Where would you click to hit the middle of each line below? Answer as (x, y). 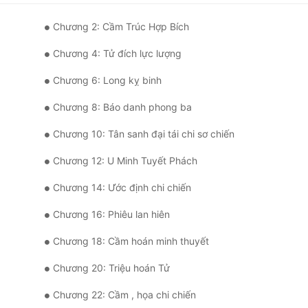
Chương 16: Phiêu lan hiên (111, 214)
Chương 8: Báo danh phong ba (122, 107)
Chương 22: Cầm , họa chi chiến (124, 295)
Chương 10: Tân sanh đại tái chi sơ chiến (144, 134)
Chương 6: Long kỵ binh (107, 80)
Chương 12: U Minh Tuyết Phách (125, 161)
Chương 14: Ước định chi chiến (122, 188)
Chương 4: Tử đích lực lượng (117, 54)
